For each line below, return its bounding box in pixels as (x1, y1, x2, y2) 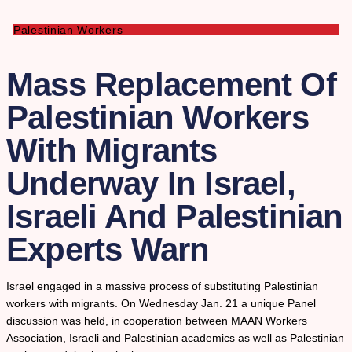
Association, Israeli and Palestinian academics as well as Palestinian (6, 332, 344, 345)
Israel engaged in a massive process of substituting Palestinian (6, 280, 318, 293)
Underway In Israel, (6, 165, 295, 203)
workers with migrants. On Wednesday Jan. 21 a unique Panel (6, 297, 316, 310)
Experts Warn (6, 231, 210, 269)
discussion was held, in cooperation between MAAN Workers (6, 314, 307, 328)
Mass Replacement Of (6, 66, 336, 104)
